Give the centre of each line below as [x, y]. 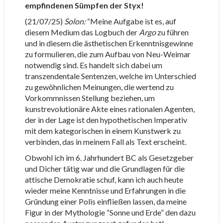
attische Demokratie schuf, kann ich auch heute [104, 179]
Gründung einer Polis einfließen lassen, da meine [106, 201]
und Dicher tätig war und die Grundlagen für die [105, 168]
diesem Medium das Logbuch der [82, 32]
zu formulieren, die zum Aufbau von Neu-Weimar [108, 54]
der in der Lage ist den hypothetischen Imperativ [106, 120]
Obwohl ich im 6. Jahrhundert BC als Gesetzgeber [109, 158]
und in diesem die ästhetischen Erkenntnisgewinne [109, 43]
